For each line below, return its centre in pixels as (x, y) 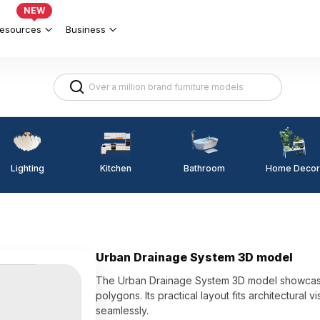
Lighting (27, 168)
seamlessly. (122, 310)
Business (86, 29)
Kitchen (116, 168)
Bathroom (204, 168)
